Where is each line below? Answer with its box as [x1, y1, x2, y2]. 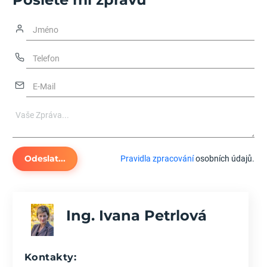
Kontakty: [24, 250, 77, 263]
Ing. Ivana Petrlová [66, 207, 207, 225]
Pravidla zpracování [120, 154, 194, 164]
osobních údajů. [193, 154, 254, 164]
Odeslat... [24, 153, 66, 164]
